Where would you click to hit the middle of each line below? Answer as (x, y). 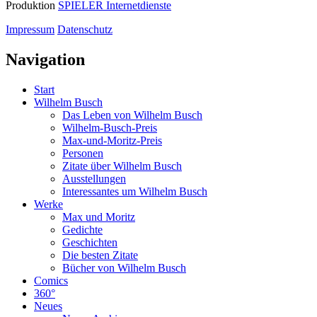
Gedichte (82, 229)
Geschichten (90, 242)
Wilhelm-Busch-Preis (110, 127)
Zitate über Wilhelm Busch (122, 166)
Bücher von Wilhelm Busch (124, 267)
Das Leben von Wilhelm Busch (132, 115)
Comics (51, 280)
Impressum (30, 29)
